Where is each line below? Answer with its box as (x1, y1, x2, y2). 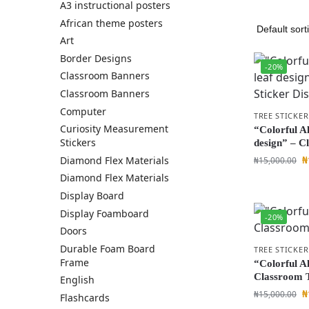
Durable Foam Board (60, 241, 155, 255)
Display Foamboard (60, 206, 149, 220)
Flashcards (60, 290, 110, 304)
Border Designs (60, 51, 132, 65)
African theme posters (60, 16, 163, 30)
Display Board (60, 188, 124, 202)
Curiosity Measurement (60, 122, 168, 136)
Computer (60, 104, 106, 118)
